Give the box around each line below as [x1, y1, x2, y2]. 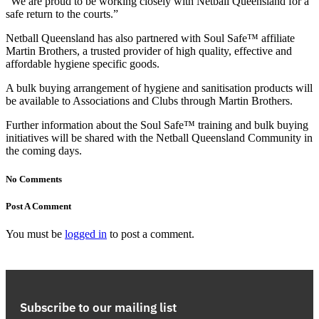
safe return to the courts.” [6, 8, 118, 21]
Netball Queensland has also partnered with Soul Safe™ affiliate [6, 32, 295, 45]
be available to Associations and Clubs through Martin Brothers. [6, 95, 293, 108]
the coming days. [6, 145, 82, 157]
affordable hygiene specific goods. [6, 58, 159, 70]
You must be [6, 227, 65, 240]
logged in [65, 227, 107, 240]
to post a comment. [107, 227, 194, 240]
